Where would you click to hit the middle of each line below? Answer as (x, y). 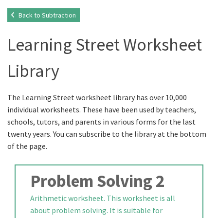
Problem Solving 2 (97, 181)
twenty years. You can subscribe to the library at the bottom (107, 134)
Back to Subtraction (46, 15)
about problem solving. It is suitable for (96, 210)
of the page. (27, 146)
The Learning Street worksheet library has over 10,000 (97, 97)
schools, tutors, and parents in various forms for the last (101, 122)
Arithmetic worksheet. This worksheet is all (103, 198)
